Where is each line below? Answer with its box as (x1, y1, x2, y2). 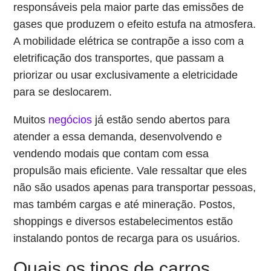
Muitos (13, 114, 49, 126)
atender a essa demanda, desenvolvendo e (13, 131, 223, 143)
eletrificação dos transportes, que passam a (13, 52, 224, 64)
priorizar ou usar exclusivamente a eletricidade (13, 69, 238, 81)
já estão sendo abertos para (92, 114, 230, 126)
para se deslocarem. (13, 86, 113, 98)
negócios (48, 114, 93, 126)
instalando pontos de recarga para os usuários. (13, 232, 241, 244)
